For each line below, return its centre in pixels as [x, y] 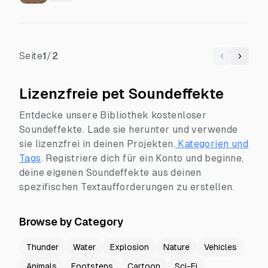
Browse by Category [71, 222]
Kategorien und [213, 144]
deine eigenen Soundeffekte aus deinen [110, 173]
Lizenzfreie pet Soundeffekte [121, 94]
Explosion [130, 247]
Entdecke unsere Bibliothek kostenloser [113, 115]
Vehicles [220, 247]
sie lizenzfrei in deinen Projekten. [97, 144]
